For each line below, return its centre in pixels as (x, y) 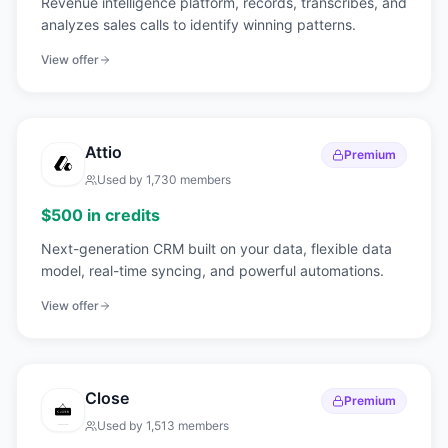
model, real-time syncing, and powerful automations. (212, 270)
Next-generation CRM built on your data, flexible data (216, 248)
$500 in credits (100, 215)
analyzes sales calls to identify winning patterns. (198, 24)
